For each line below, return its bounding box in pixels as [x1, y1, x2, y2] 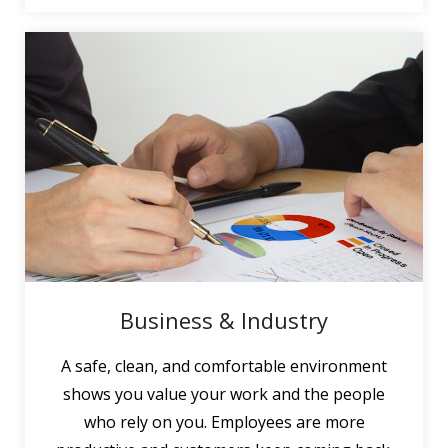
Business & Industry [120, 304, 328, 335]
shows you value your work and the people [63, 382, 385, 405]
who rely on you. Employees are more [83, 410, 365, 433]
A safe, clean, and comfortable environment [61, 354, 387, 377]
